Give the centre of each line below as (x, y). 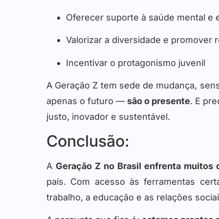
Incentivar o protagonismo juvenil (136, 63)
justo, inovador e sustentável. (108, 117)
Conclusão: (88, 141)
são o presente (159, 101)
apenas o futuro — (87, 101)
